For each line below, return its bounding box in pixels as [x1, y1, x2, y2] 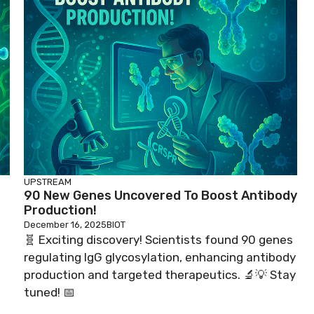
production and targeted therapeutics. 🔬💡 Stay [24, 268, 296, 282]
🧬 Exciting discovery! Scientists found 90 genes [24, 233, 293, 247]
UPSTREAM [24, 177, 71, 187]
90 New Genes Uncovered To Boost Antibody [24, 188, 297, 203]
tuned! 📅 [24, 285, 75, 299]
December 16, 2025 [24, 219, 107, 230]
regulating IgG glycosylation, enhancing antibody [24, 250, 296, 264]
